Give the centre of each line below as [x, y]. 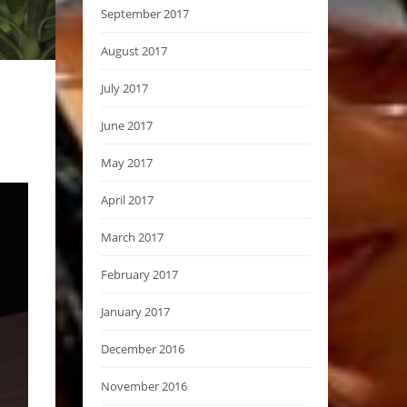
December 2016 [143, 348]
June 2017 [127, 125]
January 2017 [135, 311]
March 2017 [132, 237]
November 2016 [144, 386]
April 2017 [127, 199]
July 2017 [124, 88]
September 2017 [145, 13]
